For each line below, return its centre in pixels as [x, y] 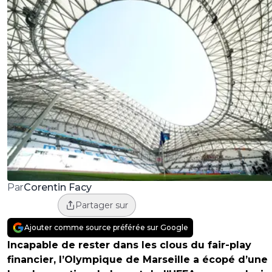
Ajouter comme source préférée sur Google [106, 228]
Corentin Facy [57, 187]
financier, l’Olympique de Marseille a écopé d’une [138, 260]
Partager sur [101, 206]
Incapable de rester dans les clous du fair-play [129, 245]
